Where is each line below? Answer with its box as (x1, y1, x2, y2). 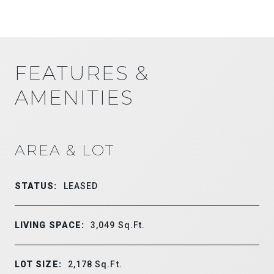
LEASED (63, 180, 98, 191)
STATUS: (15, 180, 57, 191)
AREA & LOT (15, 141, 114, 159)
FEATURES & (15, 61, 149, 85)
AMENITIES (15, 85, 134, 109)
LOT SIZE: (15, 259, 62, 269)
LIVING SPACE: (15, 220, 85, 230)
